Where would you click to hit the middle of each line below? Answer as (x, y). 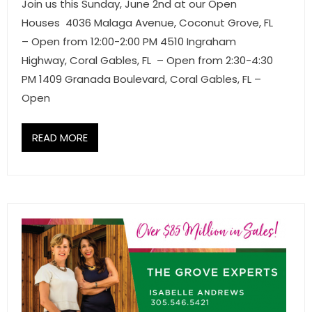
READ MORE (60, 138)
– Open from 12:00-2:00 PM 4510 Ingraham (129, 41)
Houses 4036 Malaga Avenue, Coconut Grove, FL (147, 23)
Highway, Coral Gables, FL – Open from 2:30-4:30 (147, 60)
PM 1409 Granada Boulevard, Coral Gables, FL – (141, 79)
